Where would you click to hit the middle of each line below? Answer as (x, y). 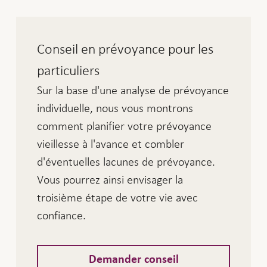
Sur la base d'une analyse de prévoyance (133, 90)
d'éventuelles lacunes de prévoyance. (126, 161)
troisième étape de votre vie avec (118, 197)
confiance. (62, 215)
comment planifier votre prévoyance (125, 125)
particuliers (69, 70)
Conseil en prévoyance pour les (125, 49)
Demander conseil (133, 259)
